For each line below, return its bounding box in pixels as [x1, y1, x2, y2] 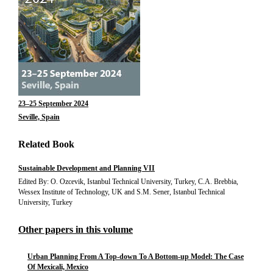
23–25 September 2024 [18, 99, 88, 108]
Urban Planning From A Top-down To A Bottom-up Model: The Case [27, 252, 244, 261]
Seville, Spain [18, 113, 60, 121]
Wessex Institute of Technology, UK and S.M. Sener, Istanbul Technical [18, 188, 225, 196]
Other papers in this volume [18, 224, 133, 235]
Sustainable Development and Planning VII [18, 164, 155, 172]
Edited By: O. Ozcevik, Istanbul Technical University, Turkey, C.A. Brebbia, [18, 177, 238, 186]
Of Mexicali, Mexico [27, 263, 88, 271]
